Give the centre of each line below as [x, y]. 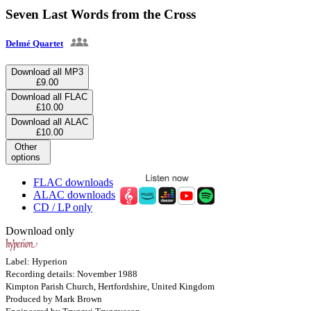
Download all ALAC [50, 121]
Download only [40, 230]
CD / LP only [63, 207]
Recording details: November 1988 [72, 274]
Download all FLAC [49, 96]
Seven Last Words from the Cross [101, 14]
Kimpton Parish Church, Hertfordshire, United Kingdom [110, 286]
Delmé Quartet [34, 43]
